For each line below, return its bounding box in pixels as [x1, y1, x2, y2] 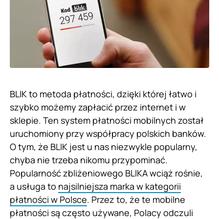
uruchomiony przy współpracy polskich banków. [10, 127, 206, 139]
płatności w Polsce [10, 193, 87, 205]
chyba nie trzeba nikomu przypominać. [10, 153, 168, 166]
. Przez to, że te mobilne [87, 193, 185, 205]
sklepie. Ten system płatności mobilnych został [10, 114, 204, 126]
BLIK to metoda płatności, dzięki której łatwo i [10, 88, 197, 100]
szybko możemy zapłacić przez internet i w [10, 101, 186, 113]
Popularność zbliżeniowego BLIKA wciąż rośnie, [10, 167, 203, 179]
